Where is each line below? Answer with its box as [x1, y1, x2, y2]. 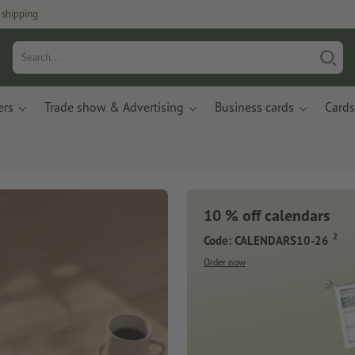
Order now [204, 255, 246, 268]
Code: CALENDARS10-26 [204, 232, 329, 248]
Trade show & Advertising [44, 99, 184, 115]
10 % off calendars [204, 205, 330, 226]
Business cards [215, 99, 294, 115]
